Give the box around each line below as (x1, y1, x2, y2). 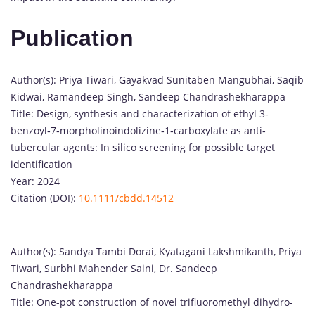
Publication (11, 25, 134, 51)
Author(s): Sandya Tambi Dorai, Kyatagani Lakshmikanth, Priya (11, 244, 302, 258)
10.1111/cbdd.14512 (79, 191, 174, 205)
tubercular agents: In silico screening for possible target (11, 140, 275, 154)
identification (11, 157, 72, 171)
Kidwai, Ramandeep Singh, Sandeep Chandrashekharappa (11, 89, 285, 103)
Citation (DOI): (11, 191, 79, 205)
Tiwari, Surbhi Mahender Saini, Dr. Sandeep (11, 261, 217, 275)
